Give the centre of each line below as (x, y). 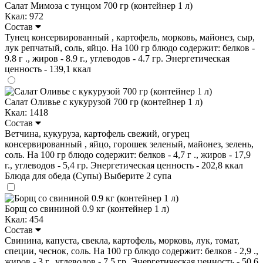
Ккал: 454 (24, 219)
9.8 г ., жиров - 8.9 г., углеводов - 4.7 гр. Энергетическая (117, 58)
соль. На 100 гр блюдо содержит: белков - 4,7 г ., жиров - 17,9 (128, 154)
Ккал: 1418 (26, 112)
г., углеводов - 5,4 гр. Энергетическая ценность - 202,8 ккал (124, 165)
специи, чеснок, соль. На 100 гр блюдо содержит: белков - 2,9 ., (131, 251)
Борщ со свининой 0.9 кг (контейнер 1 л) (87, 208)
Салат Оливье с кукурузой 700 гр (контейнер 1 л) (104, 102)
